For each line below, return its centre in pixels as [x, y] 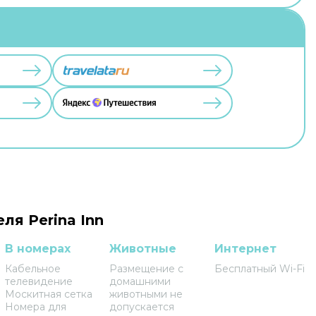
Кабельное [32, 269]
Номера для [35, 307]
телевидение [38, 281]
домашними [140, 281]
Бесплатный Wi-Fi [260, 269]
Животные [143, 249]
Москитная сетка [48, 294]
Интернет [246, 249]
